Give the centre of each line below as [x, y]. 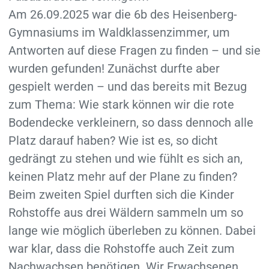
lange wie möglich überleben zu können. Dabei [132, 230]
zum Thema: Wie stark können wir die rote [121, 104]
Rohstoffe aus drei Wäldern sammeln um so [125, 212]
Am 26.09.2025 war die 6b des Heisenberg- [122, 14]
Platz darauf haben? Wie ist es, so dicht [113, 140]
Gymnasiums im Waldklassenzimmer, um [119, 32]
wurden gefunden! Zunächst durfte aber [114, 68]
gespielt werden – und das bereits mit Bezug [127, 86]
